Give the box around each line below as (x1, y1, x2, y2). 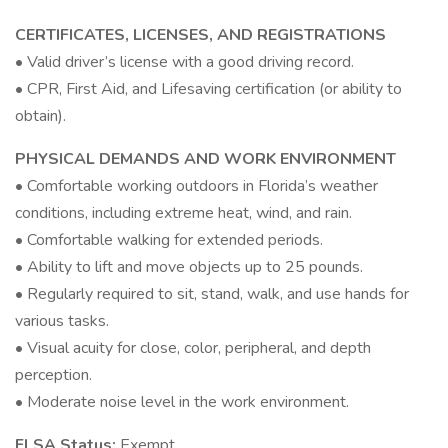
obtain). (15, 105, 66, 127)
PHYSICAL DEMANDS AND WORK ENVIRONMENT (15, 148, 396, 170)
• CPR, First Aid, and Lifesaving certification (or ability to (15, 78, 402, 100)
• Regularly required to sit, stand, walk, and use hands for (15, 283, 409, 305)
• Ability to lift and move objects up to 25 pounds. (15, 256, 363, 278)
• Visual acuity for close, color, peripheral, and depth (15, 337, 371, 359)
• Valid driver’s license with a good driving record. (15, 51, 354, 73)
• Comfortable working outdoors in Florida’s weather (15, 175, 378, 197)
